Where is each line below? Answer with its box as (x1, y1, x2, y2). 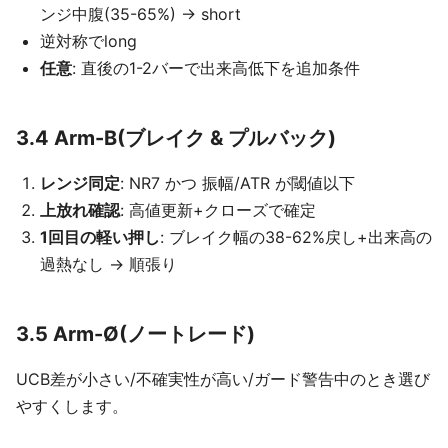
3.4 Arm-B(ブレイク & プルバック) (16, 126, 336, 150)
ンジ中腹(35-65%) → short (40, 4, 241, 24)
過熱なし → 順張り (40, 254, 177, 274)
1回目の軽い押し (40, 227, 160, 247)
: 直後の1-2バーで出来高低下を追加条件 (72, 58, 360, 78)
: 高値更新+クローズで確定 (120, 200, 316, 220)
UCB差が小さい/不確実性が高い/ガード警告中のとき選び (16, 369, 430, 389)
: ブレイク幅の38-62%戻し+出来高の (160, 227, 432, 247)
